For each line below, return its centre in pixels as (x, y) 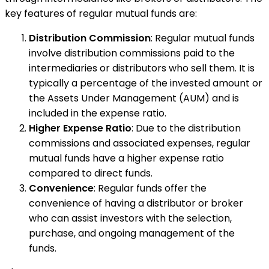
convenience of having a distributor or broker (136, 203)
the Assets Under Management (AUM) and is (134, 98)
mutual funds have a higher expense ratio (126, 158)
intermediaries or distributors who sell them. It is (142, 68)
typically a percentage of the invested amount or (146, 83)
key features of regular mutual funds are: (101, 13)
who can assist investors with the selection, (130, 218)
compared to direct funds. (91, 173)
